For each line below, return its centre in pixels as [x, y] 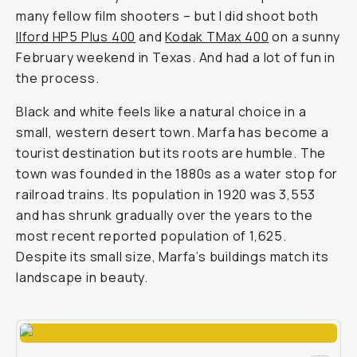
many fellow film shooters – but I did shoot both [167, 16]
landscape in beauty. [82, 277]
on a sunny [305, 37]
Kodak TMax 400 [217, 37]
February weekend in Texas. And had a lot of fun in [176, 57]
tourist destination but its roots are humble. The [171, 153]
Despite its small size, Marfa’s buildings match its [173, 257]
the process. [58, 78]
